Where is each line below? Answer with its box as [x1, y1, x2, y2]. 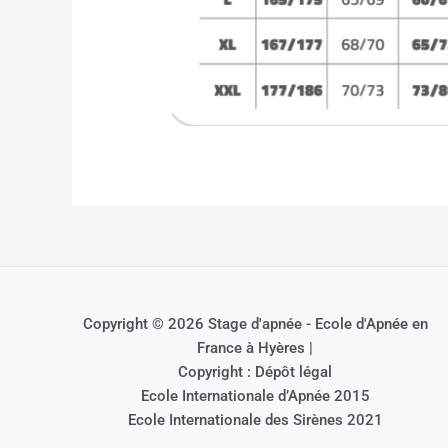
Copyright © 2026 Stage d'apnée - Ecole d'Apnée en [82, 315, 428, 334]
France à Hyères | [197, 339, 314, 358]
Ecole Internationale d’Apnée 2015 [140, 387, 370, 406]
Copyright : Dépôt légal [178, 363, 333, 382]
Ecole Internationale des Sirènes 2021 [127, 411, 383, 430]
